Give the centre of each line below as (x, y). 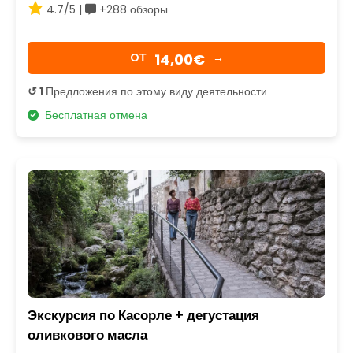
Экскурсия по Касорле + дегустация (143, 316)
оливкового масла (87, 335)
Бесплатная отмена (93, 115)
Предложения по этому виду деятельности (156, 91)
